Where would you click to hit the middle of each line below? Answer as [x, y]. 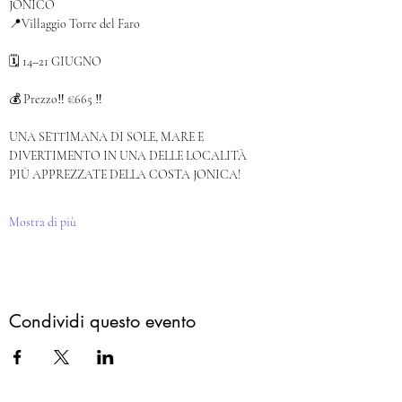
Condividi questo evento [102, 321]
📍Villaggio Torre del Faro [74, 24]
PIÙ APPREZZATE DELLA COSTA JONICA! [125, 175]
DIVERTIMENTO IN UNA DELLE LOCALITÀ [129, 156]
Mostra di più [43, 222]
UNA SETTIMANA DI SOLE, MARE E [108, 137]
